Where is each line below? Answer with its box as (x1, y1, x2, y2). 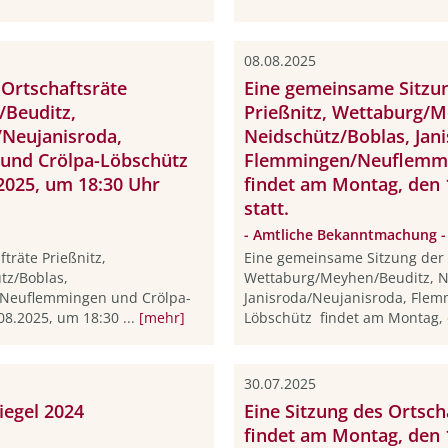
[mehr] (139, 307, 185, 327)
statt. (243, 196, 289, 221)
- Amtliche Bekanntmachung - (243, 225, 446, 245)
